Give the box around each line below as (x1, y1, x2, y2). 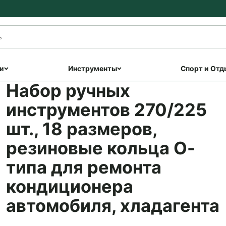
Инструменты (68, 65, 117, 73)
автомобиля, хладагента (6, 195, 219, 216)
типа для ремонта (6, 157, 161, 178)
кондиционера (6, 176, 133, 197)
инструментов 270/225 (6, 99, 207, 120)
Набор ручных (6, 80, 130, 101)
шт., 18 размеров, (6, 119, 157, 139)
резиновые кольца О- (6, 138, 195, 158)
